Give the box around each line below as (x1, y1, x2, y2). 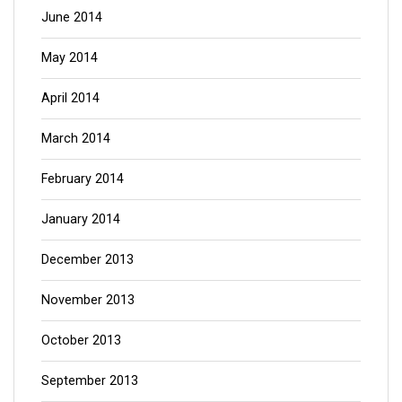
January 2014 (41, 211, 120, 227)
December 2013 (41, 251, 134, 267)
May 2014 (41, 49, 98, 66)
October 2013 (41, 332, 121, 348)
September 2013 (41, 372, 138, 389)
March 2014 (41, 130, 110, 146)
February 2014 (41, 170, 124, 187)
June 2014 (41, 9, 102, 25)
